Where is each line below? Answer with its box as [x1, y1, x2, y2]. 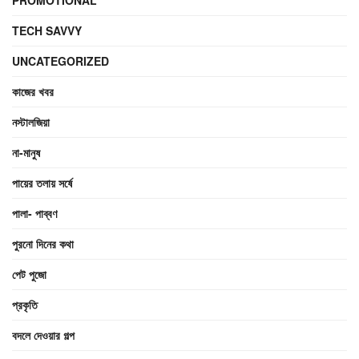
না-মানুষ [12, 143, 40, 160]
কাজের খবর [12, 83, 54, 99]
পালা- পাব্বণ [12, 204, 57, 221]
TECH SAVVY [12, 22, 82, 38]
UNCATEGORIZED [12, 52, 109, 69]
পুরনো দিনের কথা [12, 235, 74, 252]
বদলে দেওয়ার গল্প [12, 326, 75, 343]
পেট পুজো [12, 265, 46, 282]
